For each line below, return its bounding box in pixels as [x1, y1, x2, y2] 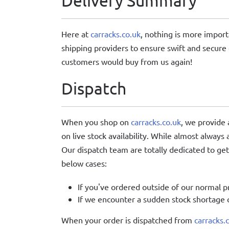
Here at [61, 29, 90, 39]
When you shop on [61, 117, 131, 127]
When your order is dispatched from [61, 215, 194, 225]
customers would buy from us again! [61, 56, 192, 66]
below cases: [61, 158, 107, 168]
